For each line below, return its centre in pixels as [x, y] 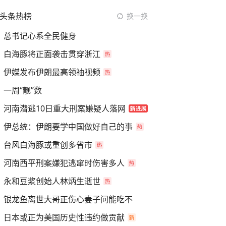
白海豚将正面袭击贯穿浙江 [52, 54]
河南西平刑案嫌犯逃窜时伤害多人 [64, 163]
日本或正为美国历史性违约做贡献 [64, 217]
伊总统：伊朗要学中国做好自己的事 [68, 127]
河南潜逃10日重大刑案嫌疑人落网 [65, 108]
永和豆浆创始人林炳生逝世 [52, 181]
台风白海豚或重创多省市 [48, 145]
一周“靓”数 [23, 90]
